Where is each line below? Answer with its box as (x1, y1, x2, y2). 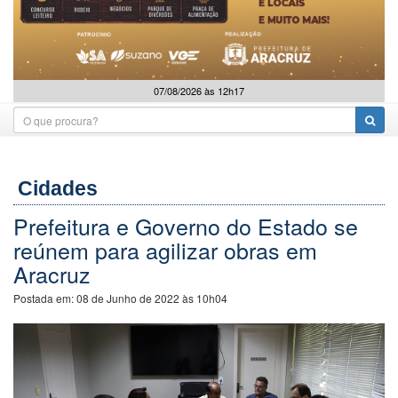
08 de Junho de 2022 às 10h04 (76, 291, 227, 306)
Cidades (18, 177, 98, 200)
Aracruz (13, 258, 91, 290)
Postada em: (13, 291, 76, 306)
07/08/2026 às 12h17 (154, 84, 244, 98)
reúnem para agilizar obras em (13, 234, 317, 266)
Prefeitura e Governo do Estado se (13, 210, 358, 242)
